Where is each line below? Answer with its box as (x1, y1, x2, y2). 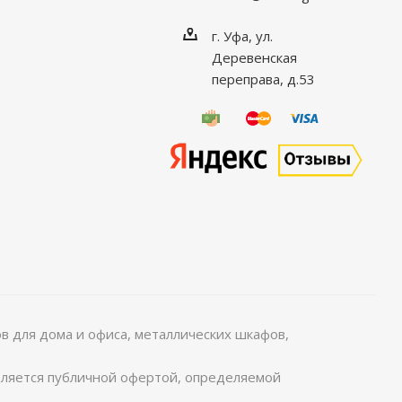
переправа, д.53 (211, 69, 315, 88)
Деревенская (211, 48, 297, 66)
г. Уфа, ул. (211, 26, 273, 45)
